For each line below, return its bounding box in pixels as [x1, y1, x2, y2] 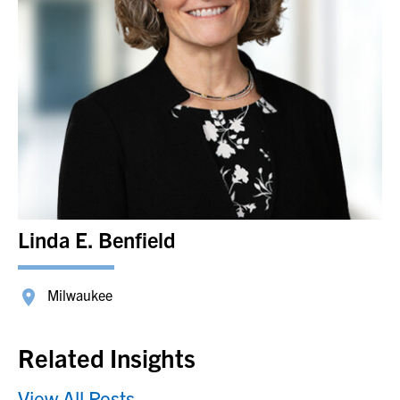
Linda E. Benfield [18, 225, 176, 253]
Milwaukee [47, 285, 112, 304]
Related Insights [18, 340, 196, 373]
